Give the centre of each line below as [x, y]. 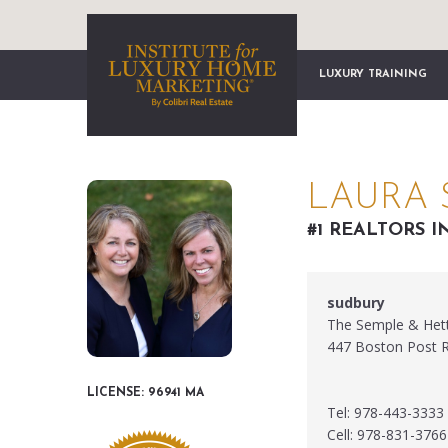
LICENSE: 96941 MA [145, 393]
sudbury [356, 302]
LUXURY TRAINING [373, 74]
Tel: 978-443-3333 [385, 412]
